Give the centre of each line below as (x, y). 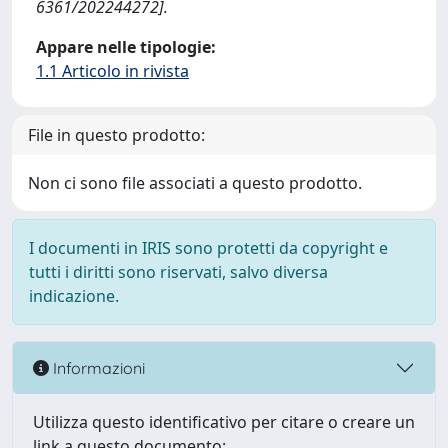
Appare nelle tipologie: (126, 47)
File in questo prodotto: (116, 135)
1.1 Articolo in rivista (112, 71)
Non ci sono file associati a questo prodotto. (195, 183)
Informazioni (97, 367)
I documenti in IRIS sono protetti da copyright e (208, 248)
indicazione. (74, 296)
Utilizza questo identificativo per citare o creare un (224, 422)
